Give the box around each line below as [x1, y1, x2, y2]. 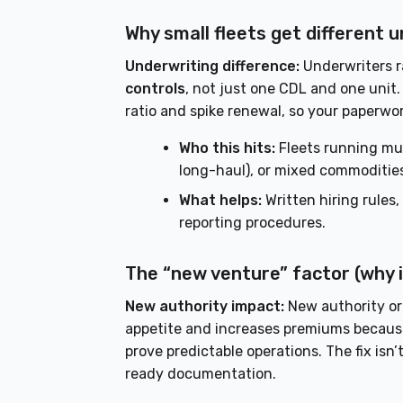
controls [125, 80, 186, 98]
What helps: [179, 192, 263, 210]
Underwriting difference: [125, 58, 300, 76]
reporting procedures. [179, 214, 327, 232]
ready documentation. [125, 365, 277, 383]
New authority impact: [125, 298, 285, 316]
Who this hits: [179, 139, 276, 157]
